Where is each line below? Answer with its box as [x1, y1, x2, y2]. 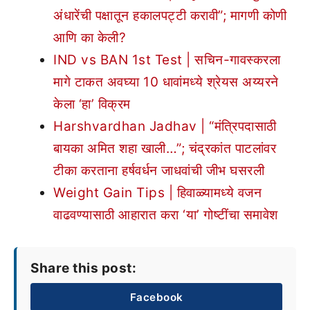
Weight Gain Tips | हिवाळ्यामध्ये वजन [53, 184, 262, 201]
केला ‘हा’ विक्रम [53, 95, 131, 112]
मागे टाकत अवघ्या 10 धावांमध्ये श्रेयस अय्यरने [53, 73, 279, 90]
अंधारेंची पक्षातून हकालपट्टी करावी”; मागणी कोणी [53, 7, 287, 24]
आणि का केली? [53, 29, 126, 46]
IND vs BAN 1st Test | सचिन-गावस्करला [53, 51, 280, 68]
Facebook [129, 290, 183, 304]
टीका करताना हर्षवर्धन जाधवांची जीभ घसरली [53, 162, 264, 179]
